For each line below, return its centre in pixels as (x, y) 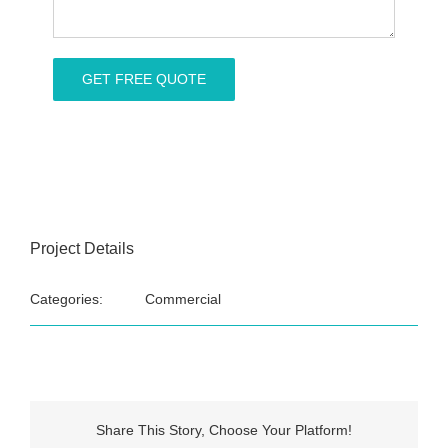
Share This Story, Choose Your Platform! (224, 429)
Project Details (82, 249)
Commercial (183, 299)
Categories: (66, 299)
